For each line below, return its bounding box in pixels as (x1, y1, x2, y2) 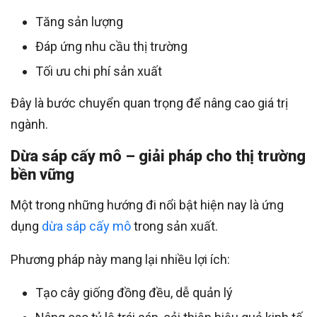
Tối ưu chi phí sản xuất (35, 63, 162, 79)
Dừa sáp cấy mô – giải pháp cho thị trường (11, 146, 306, 165)
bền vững (11, 165, 74, 183)
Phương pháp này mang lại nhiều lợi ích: (11, 251, 230, 267)
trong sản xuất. (131, 218, 218, 234)
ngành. (11, 116, 48, 132)
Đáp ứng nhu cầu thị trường (35, 38, 188, 54)
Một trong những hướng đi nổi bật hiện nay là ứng (11, 197, 284, 212)
